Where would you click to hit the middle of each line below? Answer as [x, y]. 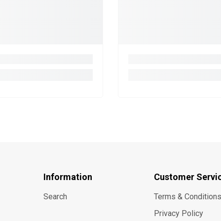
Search [55, 197]
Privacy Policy [178, 214]
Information [68, 177]
